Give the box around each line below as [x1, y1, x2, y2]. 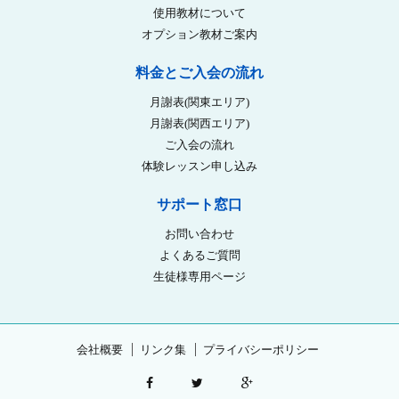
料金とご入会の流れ [135, 65, 264, 80]
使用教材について [153, 6, 246, 20]
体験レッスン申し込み [142, 159, 257, 173]
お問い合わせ [165, 227, 234, 240]
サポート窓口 [157, 197, 242, 212]
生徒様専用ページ [153, 270, 246, 283]
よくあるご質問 [159, 248, 240, 262]
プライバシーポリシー [202, 343, 319, 356]
